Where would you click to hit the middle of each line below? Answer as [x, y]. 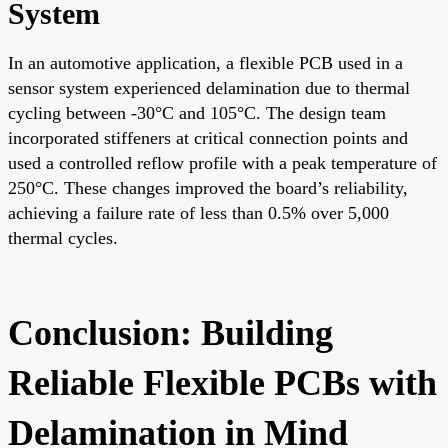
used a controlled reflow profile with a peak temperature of [222, 162]
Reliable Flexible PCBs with [222, 382]
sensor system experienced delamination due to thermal [209, 87]
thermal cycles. [63, 237]
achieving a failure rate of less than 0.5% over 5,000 [198, 212]
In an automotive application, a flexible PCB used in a [205, 62]
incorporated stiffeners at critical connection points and [208, 137]
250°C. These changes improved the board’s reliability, [208, 187]
